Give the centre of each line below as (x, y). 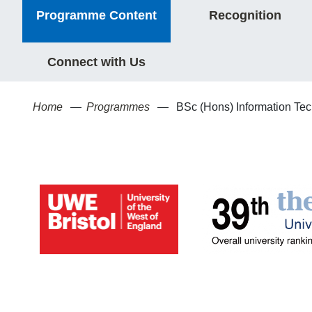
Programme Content (97, 15)
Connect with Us (97, 62)
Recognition (245, 15)
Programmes (118, 107)
